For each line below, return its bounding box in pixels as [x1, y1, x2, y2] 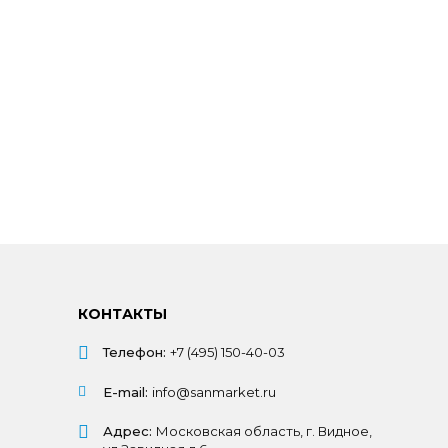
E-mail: [102, 384, 148, 400]
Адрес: [102, 423, 152, 439]
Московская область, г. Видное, [155, 423, 372, 439]
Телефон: [102, 344, 166, 360]
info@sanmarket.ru [151, 384, 276, 400]
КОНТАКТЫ [77, 305, 167, 323]
